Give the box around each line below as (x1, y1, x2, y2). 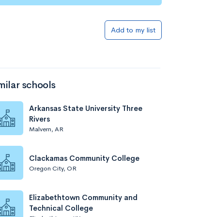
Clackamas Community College (29, 153, 139, 163)
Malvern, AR (29, 124, 63, 133)
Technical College (29, 203, 93, 213)
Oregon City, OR (29, 164, 77, 172)
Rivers (29, 114, 50, 124)
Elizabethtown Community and (29, 192, 138, 202)
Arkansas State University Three (29, 103, 142, 113)
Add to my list (111, 25, 155, 34)
